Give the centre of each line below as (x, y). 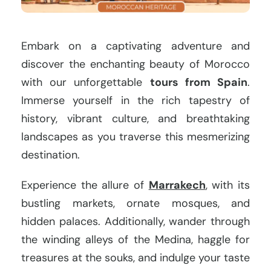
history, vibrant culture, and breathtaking (135, 119)
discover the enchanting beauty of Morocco (135, 64)
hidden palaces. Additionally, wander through (135, 222)
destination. (51, 155)
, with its (228, 185)
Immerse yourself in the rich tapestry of (135, 101)
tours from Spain (199, 83)
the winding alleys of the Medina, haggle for (135, 240)
